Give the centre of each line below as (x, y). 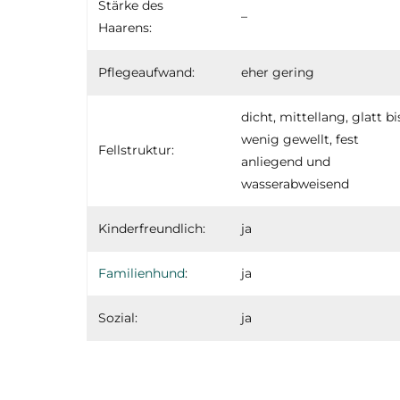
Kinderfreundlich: (152, 228)
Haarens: (125, 27)
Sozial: (118, 317)
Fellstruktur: (136, 150)
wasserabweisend (295, 183)
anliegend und (286, 161)
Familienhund (142, 273)
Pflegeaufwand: (146, 72)
